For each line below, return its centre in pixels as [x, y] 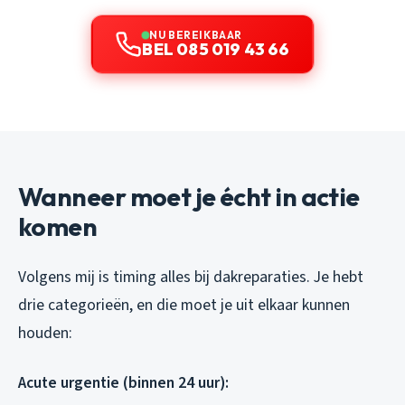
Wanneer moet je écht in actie [189, 197]
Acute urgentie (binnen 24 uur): [123, 383]
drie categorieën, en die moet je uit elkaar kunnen [184, 306]
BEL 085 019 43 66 [216, 50]
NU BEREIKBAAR [196, 35]
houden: [45, 334]
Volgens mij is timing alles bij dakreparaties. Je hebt [191, 278]
